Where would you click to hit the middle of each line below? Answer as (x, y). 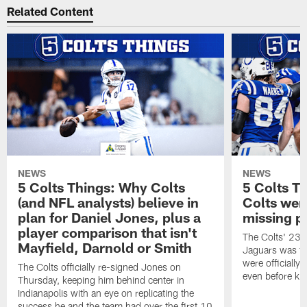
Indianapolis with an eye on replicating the (106, 293)
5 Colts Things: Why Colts (102, 187)
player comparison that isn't (108, 233)
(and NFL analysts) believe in (109, 202)
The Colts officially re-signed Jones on (100, 267)
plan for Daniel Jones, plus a (110, 218)
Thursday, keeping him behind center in (101, 280)
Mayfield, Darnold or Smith (105, 248)
